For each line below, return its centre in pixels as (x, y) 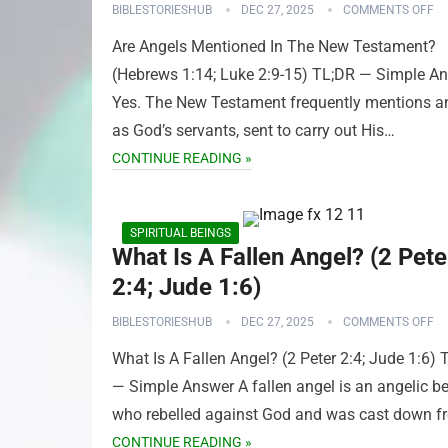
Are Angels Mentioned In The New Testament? (274, 46)
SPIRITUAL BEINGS (180, 233)
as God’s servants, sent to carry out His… (253, 130)
